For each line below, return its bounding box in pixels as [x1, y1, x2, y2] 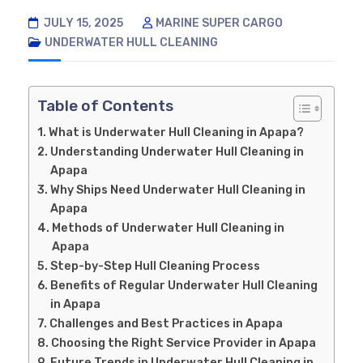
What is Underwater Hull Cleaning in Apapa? [48, 124, 304, 139]
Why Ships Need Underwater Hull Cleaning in [49, 181, 305, 197]
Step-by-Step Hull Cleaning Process [49, 258, 260, 273]
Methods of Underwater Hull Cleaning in [51, 220, 284, 235]
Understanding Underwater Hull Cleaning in [49, 143, 304, 159]
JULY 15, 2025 [41, 15, 123, 30]
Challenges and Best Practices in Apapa [49, 315, 283, 331]
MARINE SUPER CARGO [156, 15, 283, 30]
